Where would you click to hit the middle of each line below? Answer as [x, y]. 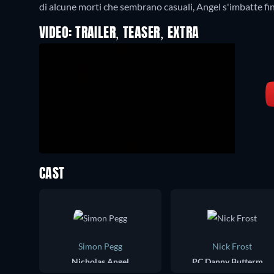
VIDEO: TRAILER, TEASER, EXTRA [119, 34]
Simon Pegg [100, 246]
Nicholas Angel [100, 262]
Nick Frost [232, 246]
